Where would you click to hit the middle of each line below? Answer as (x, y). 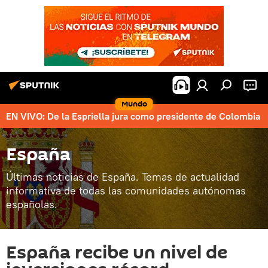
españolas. (32, 204)
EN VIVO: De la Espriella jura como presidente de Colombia (133, 116)
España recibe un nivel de (117, 253)
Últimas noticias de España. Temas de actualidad (123, 177)
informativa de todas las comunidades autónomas (126, 191)
